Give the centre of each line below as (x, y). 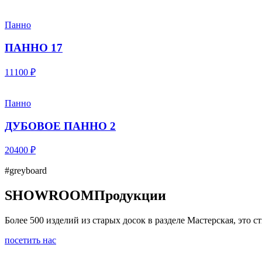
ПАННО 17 (34, 48)
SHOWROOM (49, 196)
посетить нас (30, 240)
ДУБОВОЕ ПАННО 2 (60, 126)
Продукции (130, 196)
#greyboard (26, 171)
